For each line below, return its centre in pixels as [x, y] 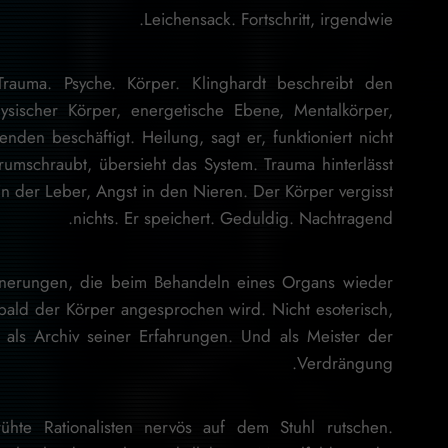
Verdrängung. [344, 363]
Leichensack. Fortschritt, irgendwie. [268, 19]
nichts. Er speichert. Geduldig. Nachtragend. [232, 218]
